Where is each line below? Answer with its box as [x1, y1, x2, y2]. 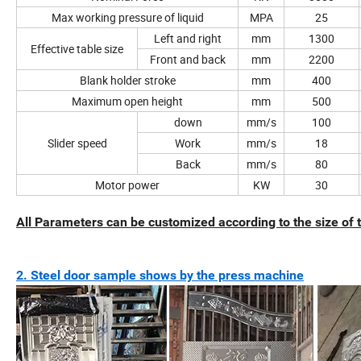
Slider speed [47, 135, 107, 151]
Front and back [150, 52, 226, 68]
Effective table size [31, 41, 123, 57]
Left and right [154, 31, 222, 47]
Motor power [95, 177, 160, 193]
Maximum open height [72, 93, 183, 110]
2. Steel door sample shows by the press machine [16, 268, 304, 284]
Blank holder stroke [79, 73, 176, 89]
